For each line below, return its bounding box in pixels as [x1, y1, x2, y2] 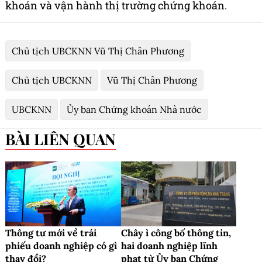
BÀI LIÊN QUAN [15, 129, 116, 150]
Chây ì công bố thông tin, [120, 227, 231, 239]
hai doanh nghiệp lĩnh [120, 240, 218, 252]
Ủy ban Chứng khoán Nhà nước [67, 104, 202, 116]
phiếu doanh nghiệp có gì [5, 240, 117, 252]
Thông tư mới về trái [5, 227, 96, 239]
